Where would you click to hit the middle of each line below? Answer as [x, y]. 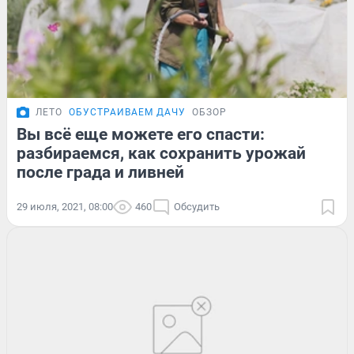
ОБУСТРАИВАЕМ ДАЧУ [127, 113]
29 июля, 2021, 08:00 [65, 207]
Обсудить [197, 207]
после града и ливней [100, 173]
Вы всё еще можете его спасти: [141, 135]
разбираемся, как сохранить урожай [161, 154]
